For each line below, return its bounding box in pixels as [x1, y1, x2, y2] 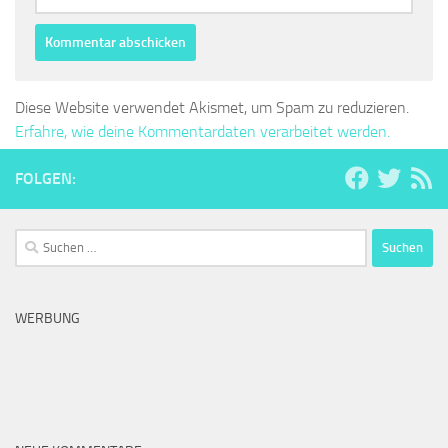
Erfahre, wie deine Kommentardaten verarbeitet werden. [15, 121, 390, 141]
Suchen [14, 230, 60, 249]
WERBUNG [15, 309, 80, 327]
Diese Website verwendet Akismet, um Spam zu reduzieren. [15, 97, 409, 117]
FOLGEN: [15, 168, 76, 188]
